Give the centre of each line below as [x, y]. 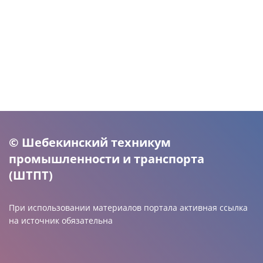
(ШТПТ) [31, 175]
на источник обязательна [61, 220]
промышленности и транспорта [107, 159]
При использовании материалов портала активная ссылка [128, 208]
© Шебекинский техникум [90, 142]
